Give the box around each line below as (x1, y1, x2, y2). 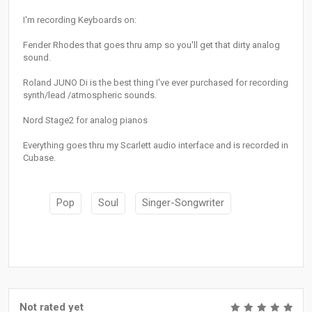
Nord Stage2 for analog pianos (23, 115, 148, 126)
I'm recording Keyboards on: (23, 15, 136, 26)
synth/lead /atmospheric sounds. (23, 90, 157, 101)
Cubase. (23, 153, 56, 164)
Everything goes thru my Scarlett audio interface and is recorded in (23, 140, 288, 151)
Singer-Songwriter (142, 196, 224, 210)
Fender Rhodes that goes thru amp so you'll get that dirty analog (23, 40, 280, 51)
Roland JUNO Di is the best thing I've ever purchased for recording (23, 77, 288, 88)
